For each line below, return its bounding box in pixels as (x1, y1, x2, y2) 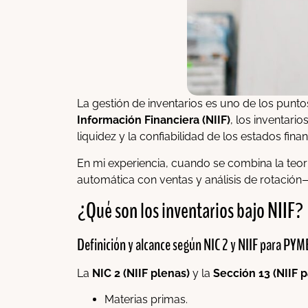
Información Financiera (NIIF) (77, 113, 230, 127)
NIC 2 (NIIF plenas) (92, 266, 190, 280)
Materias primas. (104, 293, 188, 307)
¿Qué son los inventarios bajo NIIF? (77, 195, 303, 225)
